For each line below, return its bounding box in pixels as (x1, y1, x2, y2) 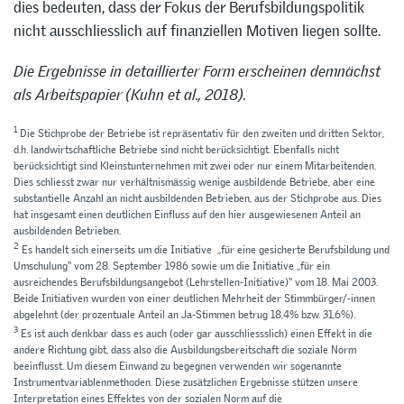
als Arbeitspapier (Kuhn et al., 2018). (14, 84, 246, 105)
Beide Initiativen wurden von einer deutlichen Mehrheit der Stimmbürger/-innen (14, 291, 375, 307)
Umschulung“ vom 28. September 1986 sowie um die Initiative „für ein (14, 259, 330, 274)
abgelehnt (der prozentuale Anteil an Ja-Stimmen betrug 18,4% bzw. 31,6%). (14, 308, 355, 323)
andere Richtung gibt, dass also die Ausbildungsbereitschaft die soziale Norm (14, 343, 356, 358)
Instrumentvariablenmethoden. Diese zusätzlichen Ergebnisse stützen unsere (14, 375, 358, 390)
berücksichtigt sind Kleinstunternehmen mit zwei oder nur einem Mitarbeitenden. (14, 159, 376, 174)
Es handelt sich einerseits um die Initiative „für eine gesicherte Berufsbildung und (19, 243, 390, 258)
